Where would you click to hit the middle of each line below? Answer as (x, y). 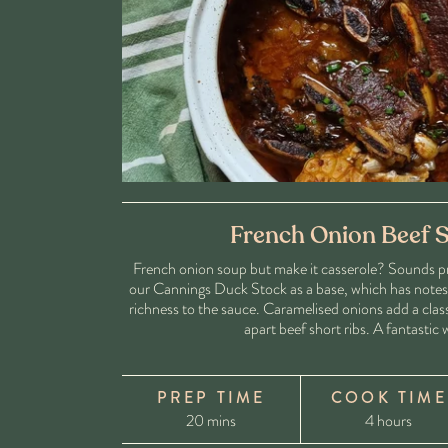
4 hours (389, 421)
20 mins (210, 421)
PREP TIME (211, 398)
